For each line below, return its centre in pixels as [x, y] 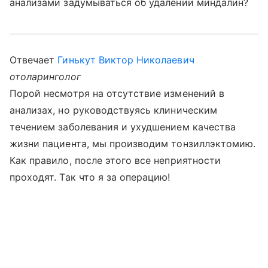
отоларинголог [45, 77]
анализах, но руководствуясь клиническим [113, 110]
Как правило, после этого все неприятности [115, 160]
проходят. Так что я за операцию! [90, 177]
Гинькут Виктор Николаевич [126, 60]
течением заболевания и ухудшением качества [123, 127]
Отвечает [34, 60]
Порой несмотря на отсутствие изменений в [117, 93]
